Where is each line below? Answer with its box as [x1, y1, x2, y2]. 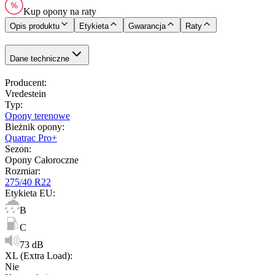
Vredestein [5, 88, 46, 99]
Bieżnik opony [5, 121, 62, 132]
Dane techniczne [10, 53, 69, 63]
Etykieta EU [5, 187, 53, 198]
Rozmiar [5, 165, 38, 176]
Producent [5, 77, 44, 88]
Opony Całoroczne [5, 154, 79, 165]
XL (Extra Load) [5, 250, 70, 261]
